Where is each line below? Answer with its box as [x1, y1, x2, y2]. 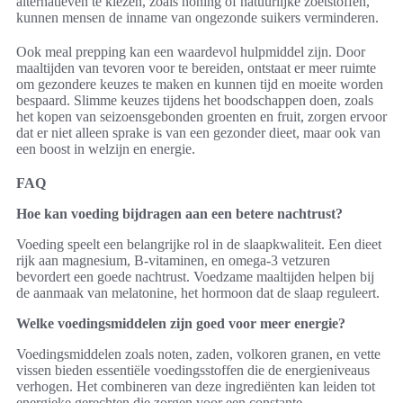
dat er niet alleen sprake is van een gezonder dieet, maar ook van [16, 124, 381, 140]
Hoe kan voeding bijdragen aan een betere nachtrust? [16, 205, 343, 221]
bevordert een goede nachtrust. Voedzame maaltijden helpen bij [16, 268, 374, 284]
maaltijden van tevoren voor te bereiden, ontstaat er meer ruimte [16, 59, 376, 76]
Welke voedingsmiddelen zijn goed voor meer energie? [16, 315, 345, 331]
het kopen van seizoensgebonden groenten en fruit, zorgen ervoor [16, 108, 387, 124]
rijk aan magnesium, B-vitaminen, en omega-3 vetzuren [16, 252, 330, 268]
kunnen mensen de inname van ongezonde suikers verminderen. [16, 9, 379, 25]
